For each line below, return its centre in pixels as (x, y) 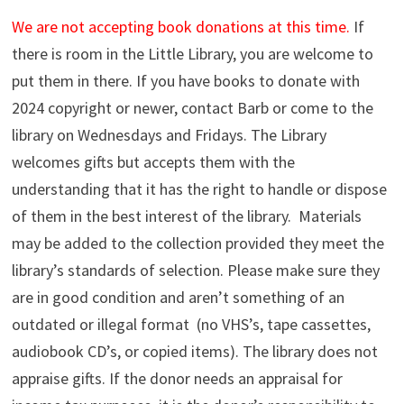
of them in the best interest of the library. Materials (186, 216)
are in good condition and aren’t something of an (178, 297)
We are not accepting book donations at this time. (182, 26)
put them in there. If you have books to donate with (185, 80)
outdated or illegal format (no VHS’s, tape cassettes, (191, 324)
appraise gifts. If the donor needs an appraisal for (177, 378)
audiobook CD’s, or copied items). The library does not (194, 351)
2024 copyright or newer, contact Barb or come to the (192, 107)
